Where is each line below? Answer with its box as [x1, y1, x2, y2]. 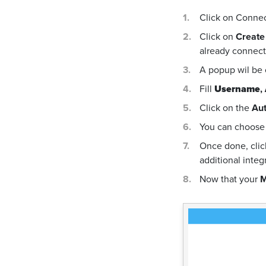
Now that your [199, 172, 260, 186]
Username [214, 82, 260, 96]
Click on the [199, 101, 252, 115]
